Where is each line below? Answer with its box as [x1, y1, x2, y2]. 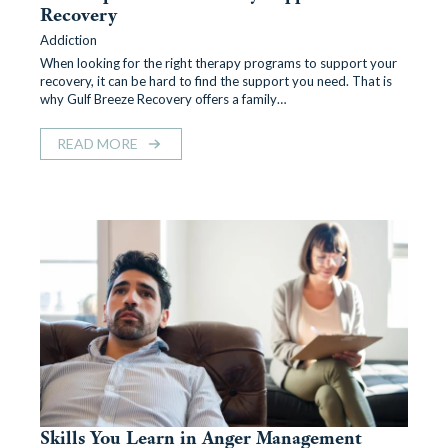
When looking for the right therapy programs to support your [40, 55, 397, 71]
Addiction [40, 32, 97, 48]
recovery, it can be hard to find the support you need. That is [40, 73, 392, 89]
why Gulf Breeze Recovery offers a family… [40, 91, 287, 107]
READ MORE [57, 135, 138, 152]
